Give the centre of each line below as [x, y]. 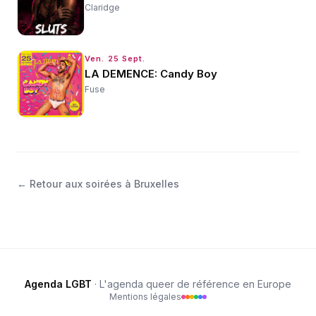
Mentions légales [145, 297]
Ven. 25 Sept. [115, 59]
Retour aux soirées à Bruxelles [104, 184]
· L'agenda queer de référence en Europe [192, 284]
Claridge [102, 8]
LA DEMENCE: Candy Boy [151, 74]
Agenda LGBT [58, 284]
